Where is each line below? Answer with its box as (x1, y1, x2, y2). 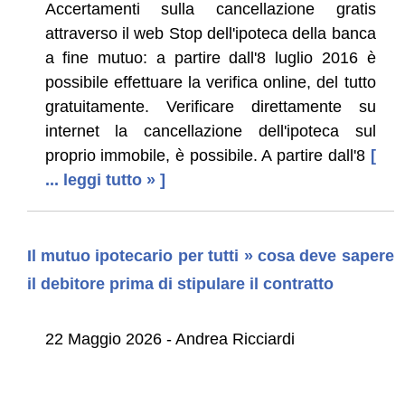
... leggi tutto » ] (44, 170, 165, 189)
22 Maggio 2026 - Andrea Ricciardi (44, 329, 295, 348)
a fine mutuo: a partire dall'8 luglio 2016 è (44, 48, 376, 67)
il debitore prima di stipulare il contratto (26, 274, 334, 293)
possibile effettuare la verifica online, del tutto (44, 72, 376, 91)
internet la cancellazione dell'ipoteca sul (44, 121, 376, 140)
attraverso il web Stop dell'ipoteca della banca (44, 24, 376, 42)
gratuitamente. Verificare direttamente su (44, 97, 376, 116)
